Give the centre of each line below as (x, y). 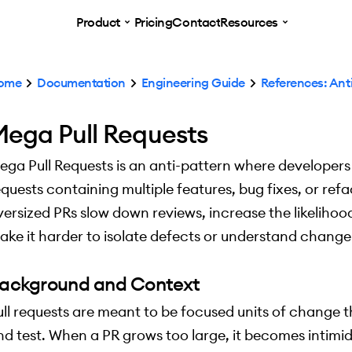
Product (98, 22)
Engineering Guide (193, 82)
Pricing (153, 22)
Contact (196, 22)
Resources (249, 22)
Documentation (81, 82)
